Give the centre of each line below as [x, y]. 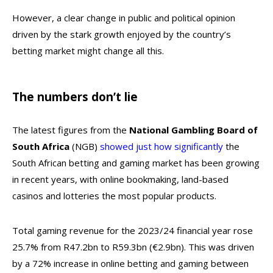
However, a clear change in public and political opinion [124, 18]
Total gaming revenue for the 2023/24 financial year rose [133, 230]
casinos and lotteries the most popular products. [114, 196]
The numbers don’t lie [75, 97]
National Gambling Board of [193, 130]
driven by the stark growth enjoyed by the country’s [122, 34]
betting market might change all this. [88, 51]
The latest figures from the [71, 130]
